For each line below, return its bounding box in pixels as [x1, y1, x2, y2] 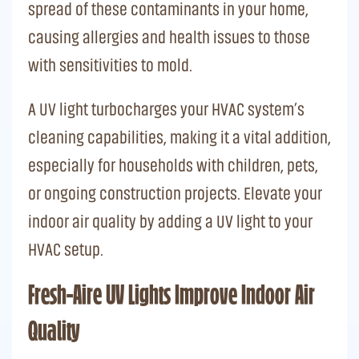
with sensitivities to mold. [28, 55, 192, 75]
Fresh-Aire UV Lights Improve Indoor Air [28, 282, 315, 312]
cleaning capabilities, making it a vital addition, [28, 127, 331, 147]
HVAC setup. [28, 240, 103, 259]
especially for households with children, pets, [28, 155, 318, 175]
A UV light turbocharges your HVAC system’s [28, 99, 305, 119]
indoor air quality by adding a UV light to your [28, 212, 313, 231]
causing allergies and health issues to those [28, 27, 310, 46]
